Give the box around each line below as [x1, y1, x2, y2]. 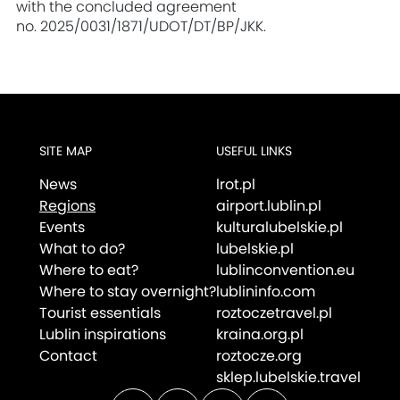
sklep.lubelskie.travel [216, 371, 361, 385]
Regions [39, 199, 96, 213]
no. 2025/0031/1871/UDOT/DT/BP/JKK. [16, 20, 267, 34]
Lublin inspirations [39, 328, 166, 342]
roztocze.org [216, 349, 302, 363]
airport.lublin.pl [216, 199, 321, 213]
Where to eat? [39, 263, 138, 278]
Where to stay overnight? [39, 285, 216, 299]
